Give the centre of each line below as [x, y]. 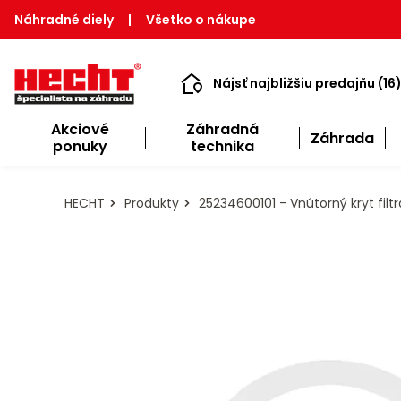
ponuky [80, 146]
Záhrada [342, 138]
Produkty [152, 203]
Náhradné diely [64, 20]
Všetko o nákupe [201, 20]
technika [222, 146]
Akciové [80, 129]
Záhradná [222, 129]
